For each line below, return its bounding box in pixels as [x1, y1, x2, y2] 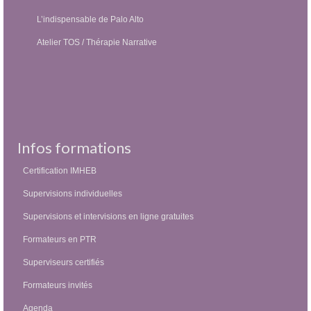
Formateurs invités [23, 280, 92, 290]
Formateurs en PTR [23, 235, 96, 244]
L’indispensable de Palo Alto [37, 15, 144, 24]
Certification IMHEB [23, 166, 96, 176]
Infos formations [17, 138, 131, 158]
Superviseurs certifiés [23, 258, 104, 267]
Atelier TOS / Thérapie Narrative [37, 37, 157, 47]
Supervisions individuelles [23, 189, 122, 199]
